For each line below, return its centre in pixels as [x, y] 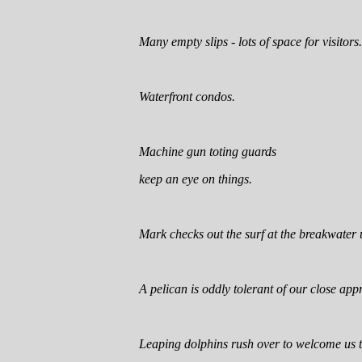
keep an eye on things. [196, 179]
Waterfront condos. [187, 96]
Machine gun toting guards [208, 151]
